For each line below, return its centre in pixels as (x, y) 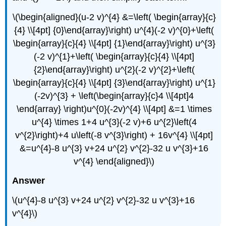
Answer (29, 181)
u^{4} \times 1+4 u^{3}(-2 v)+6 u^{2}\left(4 (114, 122)
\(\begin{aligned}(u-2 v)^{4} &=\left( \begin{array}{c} (114, 17)
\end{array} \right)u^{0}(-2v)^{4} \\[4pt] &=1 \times (114, 109)
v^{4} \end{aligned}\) (114, 161)
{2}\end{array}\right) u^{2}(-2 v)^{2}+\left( (114, 69)
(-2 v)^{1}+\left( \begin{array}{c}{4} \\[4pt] (114, 56)
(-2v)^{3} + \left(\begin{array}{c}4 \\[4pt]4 (114, 96)
